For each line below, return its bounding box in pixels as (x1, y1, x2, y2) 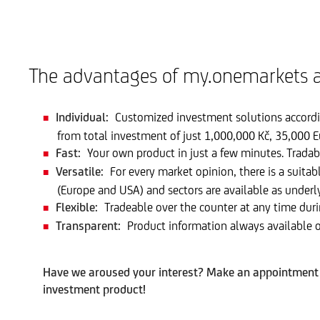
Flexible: (56, 200, 99, 214)
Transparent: (56, 219, 121, 233)
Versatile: (56, 164, 104, 179)
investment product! (43, 282, 146, 296)
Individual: (56, 110, 109, 124)
